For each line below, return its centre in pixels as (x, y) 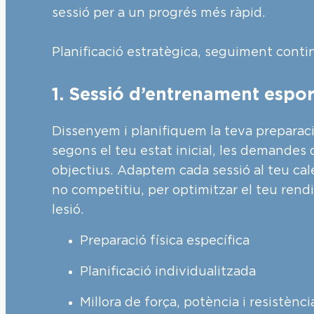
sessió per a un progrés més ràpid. (159, 13)
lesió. (68, 210)
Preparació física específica (165, 241)
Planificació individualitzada (168, 272)
